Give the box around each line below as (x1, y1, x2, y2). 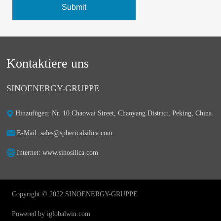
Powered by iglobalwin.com (12, 210, 91, 218)
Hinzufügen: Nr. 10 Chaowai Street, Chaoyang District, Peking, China (15, 110, 212, 117)
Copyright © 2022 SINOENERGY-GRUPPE (12, 190, 138, 198)
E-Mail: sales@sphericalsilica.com (17, 129, 113, 137)
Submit (62, 3, 86, 12)
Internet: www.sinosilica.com (17, 148, 99, 156)
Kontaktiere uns (6, 56, 89, 71)
